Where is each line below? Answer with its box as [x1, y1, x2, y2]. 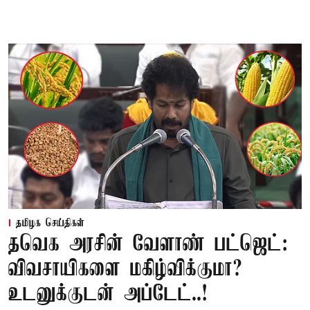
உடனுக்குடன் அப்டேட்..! [8, 282, 208, 307]
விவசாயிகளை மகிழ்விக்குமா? [8, 257, 242, 282]
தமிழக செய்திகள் [16, 217, 84, 230]
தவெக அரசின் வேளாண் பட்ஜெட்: [8, 232, 288, 257]
